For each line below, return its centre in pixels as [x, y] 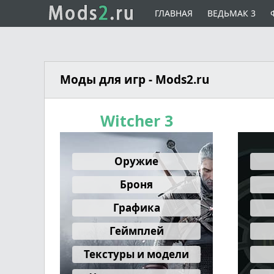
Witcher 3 [136, 120]
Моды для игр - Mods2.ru [135, 80]
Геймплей [136, 231]
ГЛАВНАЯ [175, 13]
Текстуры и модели [136, 254]
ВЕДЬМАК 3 [233, 13]
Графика [136, 207]
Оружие [136, 161]
